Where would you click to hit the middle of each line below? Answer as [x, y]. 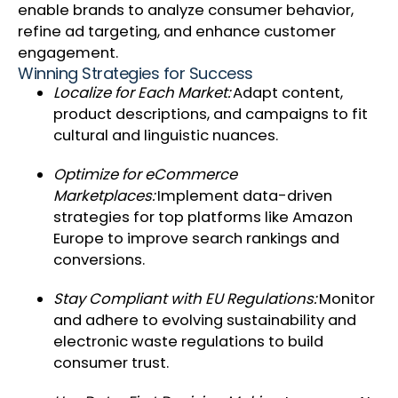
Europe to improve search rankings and [196, 239]
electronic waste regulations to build [188, 342]
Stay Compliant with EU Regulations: [185, 299]
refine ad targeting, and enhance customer [177, 32]
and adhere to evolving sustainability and [205, 321]
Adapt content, [287, 93]
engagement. [70, 53]
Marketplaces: [104, 196]
